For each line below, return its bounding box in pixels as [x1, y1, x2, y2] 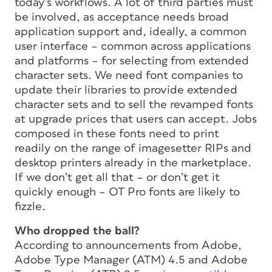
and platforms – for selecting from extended [15, 55, 249, 67]
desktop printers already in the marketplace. [15, 157, 251, 169]
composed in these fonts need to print [15, 127, 219, 140]
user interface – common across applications [15, 40, 251, 52]
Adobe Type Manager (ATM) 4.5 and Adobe [15, 254, 248, 266]
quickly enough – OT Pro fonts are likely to [15, 186, 240, 198]
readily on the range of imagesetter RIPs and [15, 142, 251, 154]
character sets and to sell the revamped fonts [15, 98, 253, 110]
